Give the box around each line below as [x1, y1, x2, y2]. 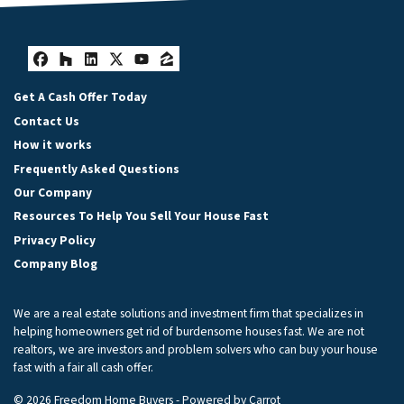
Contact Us [14, 112, 79, 130]
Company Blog [14, 255, 97, 273]
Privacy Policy [14, 231, 96, 249]
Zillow [165, 58, 230, 95]
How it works [14, 136, 92, 154]
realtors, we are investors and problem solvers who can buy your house [14, 341, 378, 359]
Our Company [14, 183, 92, 201]
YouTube [140, 58, 230, 95]
